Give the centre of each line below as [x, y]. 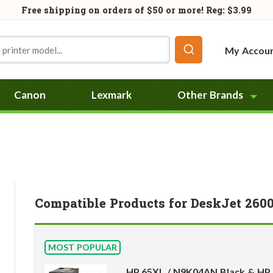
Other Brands [211, 95]
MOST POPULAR [83, 247]
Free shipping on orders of [84, 10]
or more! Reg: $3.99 [208, 10]
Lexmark [112, 95]
